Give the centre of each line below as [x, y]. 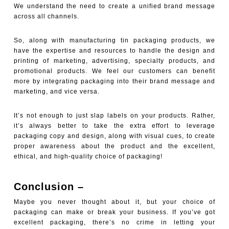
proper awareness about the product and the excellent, [114, 146]
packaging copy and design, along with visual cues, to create [114, 136]
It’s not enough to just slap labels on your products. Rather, [114, 116]
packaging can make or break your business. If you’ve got [114, 212]
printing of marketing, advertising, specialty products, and [114, 61]
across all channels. [46, 16]
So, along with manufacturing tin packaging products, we [114, 40]
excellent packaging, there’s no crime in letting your [114, 222]
